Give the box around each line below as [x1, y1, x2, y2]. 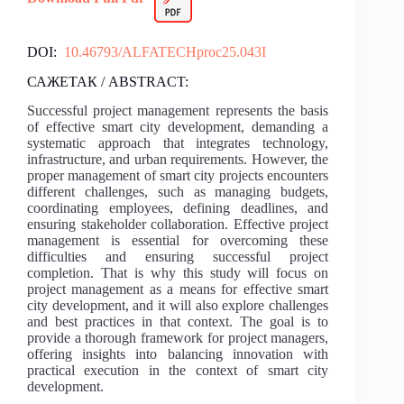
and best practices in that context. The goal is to [27, 314, 329, 330]
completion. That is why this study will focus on [27, 265, 329, 281]
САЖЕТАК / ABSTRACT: [27, 73, 188, 89]
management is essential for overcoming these [27, 233, 329, 249]
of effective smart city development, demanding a [27, 119, 329, 135]
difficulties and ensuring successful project [27, 249, 329, 265]
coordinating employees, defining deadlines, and [27, 200, 329, 216]
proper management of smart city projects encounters [27, 168, 329, 184]
